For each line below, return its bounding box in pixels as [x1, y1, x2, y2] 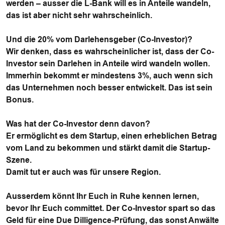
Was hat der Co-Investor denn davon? [6, 120, 150, 128]
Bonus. [6, 95, 34, 104]
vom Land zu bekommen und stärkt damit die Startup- [6, 144, 210, 152]
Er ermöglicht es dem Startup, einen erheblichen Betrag [6, 132, 217, 140]
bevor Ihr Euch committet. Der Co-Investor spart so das [6, 204, 215, 212]
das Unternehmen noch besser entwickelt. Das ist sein [6, 83, 212, 92]
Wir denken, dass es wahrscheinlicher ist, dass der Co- [6, 47, 214, 56]
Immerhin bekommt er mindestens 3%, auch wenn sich [6, 71, 213, 80]
